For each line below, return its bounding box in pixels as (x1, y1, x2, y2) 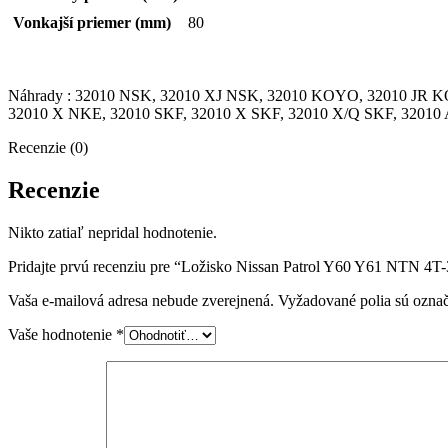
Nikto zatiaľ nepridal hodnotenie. (8, 223, 217, 241)
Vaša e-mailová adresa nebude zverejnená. (8, 291, 274, 309)
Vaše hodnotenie (8, 325, 116, 343)
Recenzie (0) (8, 138, 88, 156)
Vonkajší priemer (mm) (13, 13, 171, 31)
